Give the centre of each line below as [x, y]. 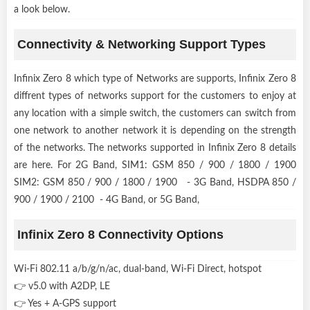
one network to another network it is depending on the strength [155, 130]
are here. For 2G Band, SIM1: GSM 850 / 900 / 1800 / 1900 [155, 165]
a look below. [42, 9]
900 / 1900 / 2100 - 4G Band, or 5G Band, [107, 200]
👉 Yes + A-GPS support [68, 303]
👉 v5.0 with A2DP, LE [65, 286]
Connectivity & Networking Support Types [142, 44]
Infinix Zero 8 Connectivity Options [120, 234]
